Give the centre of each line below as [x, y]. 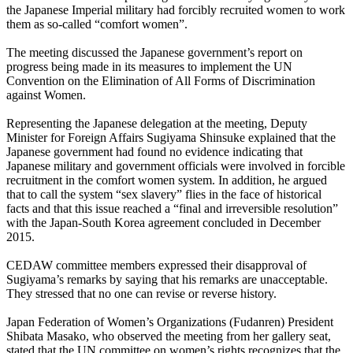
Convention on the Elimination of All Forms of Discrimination [161, 81]
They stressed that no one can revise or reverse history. [141, 294]
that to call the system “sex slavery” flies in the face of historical [164, 195]
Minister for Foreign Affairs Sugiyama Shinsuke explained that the [171, 138]
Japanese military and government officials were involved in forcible [176, 166]
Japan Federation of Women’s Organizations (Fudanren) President [170, 322]
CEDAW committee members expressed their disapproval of [156, 266]
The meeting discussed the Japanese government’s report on [154, 53]
